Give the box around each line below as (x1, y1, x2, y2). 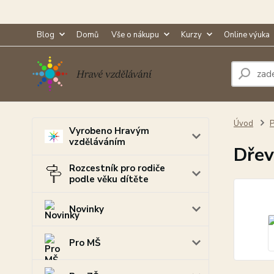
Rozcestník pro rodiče (69, 162, 165, 174)
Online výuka (224, 29, 270, 40)
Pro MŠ (69, 237, 100, 249)
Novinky (69, 203, 104, 215)
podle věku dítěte (69, 173, 149, 185)
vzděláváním (69, 136, 125, 148)
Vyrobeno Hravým (69, 125, 149, 137)
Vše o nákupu (111, 29, 159, 40)
